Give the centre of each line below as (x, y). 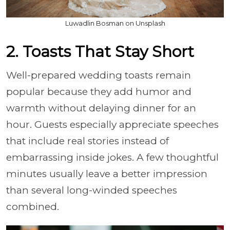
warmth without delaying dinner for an (101, 108)
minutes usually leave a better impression (107, 174)
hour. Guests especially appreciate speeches (112, 124)
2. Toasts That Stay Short (100, 52)
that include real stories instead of (88, 141)
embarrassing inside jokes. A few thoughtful (112, 157)
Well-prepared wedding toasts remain (99, 75)
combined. (33, 207)
